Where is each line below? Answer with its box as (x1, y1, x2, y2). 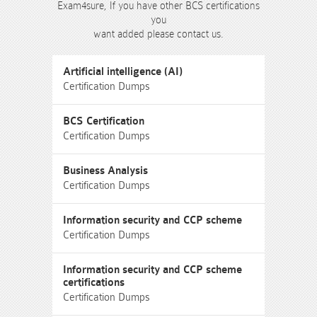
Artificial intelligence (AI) (63, 66, 183, 78)
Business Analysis (63, 165, 148, 177)
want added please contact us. (93, 28, 224, 40)
